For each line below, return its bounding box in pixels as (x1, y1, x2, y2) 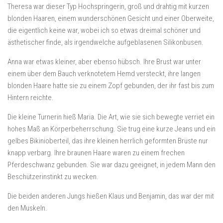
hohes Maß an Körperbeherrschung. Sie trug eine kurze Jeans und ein (7, 124, 216, 133)
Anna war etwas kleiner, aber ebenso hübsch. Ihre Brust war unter (7, 57, 201, 66)
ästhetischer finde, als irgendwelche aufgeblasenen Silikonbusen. (7, 38, 204, 47)
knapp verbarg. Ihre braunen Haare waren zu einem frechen (7, 148, 185, 157)
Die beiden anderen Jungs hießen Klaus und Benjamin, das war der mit (7, 192, 214, 201)
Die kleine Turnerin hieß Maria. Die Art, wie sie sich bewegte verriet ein (7, 112, 215, 121)
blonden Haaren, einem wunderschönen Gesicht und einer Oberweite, (7, 14, 214, 23)
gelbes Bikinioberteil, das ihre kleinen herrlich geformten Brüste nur (7, 136, 208, 145)
